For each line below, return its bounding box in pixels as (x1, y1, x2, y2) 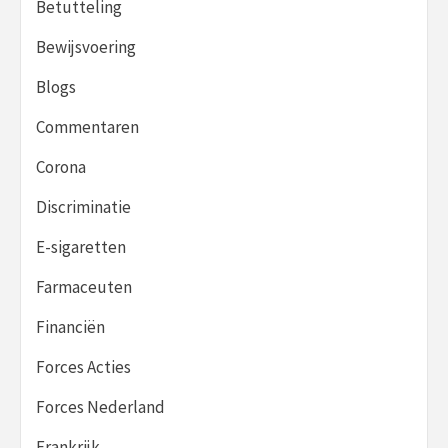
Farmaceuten (36, 275, 132, 298)
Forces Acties (36, 355, 131, 378)
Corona (36, 155, 86, 178)
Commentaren (36, 115, 139, 138)
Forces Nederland (36, 395, 165, 418)
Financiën (36, 315, 105, 338)
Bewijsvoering (36, 35, 136, 58)
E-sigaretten (36, 235, 126, 258)
